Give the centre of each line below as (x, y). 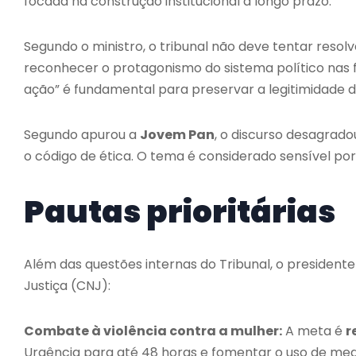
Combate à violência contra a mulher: (153, 331)
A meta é (314, 331)
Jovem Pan (177, 134)
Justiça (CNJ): (67, 285)
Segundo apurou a (82, 134)
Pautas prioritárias (180, 211)
